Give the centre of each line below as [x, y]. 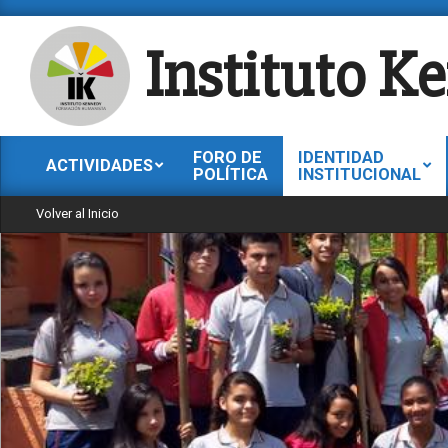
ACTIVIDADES [99, 165]
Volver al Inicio [77, 213]
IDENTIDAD [341, 157]
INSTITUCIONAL [359, 174]
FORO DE [227, 157]
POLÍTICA [230, 174]
